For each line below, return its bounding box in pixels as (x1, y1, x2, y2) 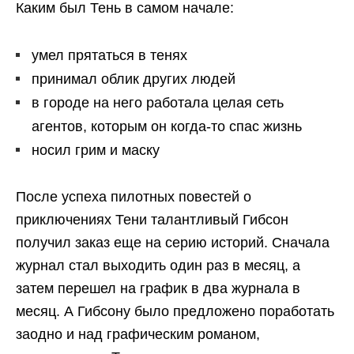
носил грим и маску (32, 142, 160, 159)
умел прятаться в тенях (32, 47, 187, 64)
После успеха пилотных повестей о (16, 189, 251, 205)
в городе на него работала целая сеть (32, 95, 284, 111)
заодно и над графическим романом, (16, 326, 260, 343)
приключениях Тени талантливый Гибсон (16, 212, 288, 228)
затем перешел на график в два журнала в (16, 281, 300, 297)
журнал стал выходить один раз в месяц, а (16, 258, 300, 274)
